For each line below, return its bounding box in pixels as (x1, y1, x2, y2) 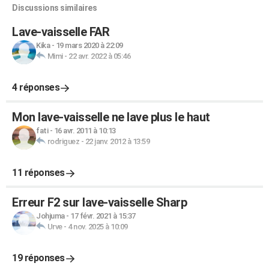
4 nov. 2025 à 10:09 (68, 222, 128, 231)
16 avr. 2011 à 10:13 (53, 126, 116, 135)
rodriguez (47, 137, 79, 146)
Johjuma (36, 211, 65, 220)
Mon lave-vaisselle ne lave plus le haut (12, 110, 210, 124)
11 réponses (12, 167, 65, 178)
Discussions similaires (12, 3, 97, 13)
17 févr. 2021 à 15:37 (70, 211, 136, 220)
